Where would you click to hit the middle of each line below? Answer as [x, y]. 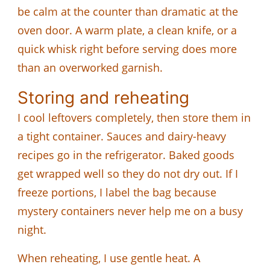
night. [32, 229]
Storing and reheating [103, 97]
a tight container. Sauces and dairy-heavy [122, 136]
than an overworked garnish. [90, 67]
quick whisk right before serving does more [127, 49]
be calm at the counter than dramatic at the [128, 11]
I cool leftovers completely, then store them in [134, 117]
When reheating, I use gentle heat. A [109, 258]
